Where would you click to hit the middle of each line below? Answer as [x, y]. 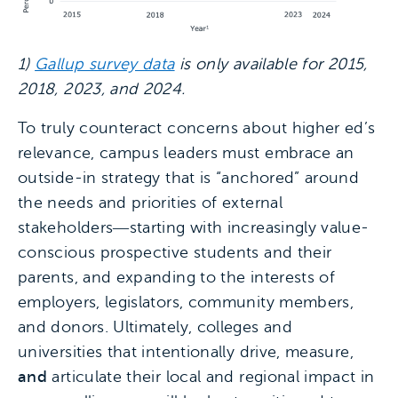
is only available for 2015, [271, 64]
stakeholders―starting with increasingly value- [194, 227]
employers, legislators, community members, [186, 302]
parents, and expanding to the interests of [177, 277]
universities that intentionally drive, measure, [186, 351]
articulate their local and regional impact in [211, 376]
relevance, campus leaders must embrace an [186, 152]
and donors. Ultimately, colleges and [155, 326]
